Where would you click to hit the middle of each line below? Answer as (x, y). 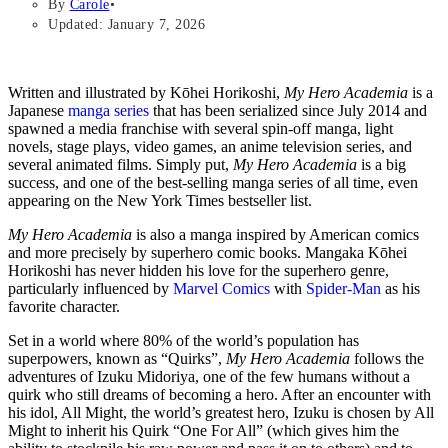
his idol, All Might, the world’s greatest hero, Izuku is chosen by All (221, 412)
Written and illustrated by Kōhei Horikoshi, (146, 92)
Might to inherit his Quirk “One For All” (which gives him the (203, 430)
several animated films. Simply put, (120, 164)
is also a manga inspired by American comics (275, 234)
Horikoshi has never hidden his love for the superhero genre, (198, 270)
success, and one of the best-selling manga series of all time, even (213, 182)
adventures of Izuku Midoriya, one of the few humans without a (209, 376)
